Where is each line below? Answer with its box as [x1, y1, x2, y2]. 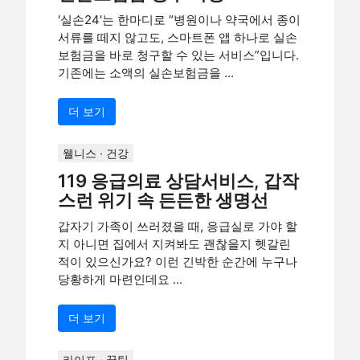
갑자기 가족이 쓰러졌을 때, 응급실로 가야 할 [58, 219, 297, 234]
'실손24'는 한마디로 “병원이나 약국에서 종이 [58, 12, 301, 27]
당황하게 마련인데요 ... [58, 272, 182, 287]
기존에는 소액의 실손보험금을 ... [58, 65, 234, 80]
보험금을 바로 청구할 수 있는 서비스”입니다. [58, 47, 299, 63]
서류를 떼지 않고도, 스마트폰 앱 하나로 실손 [58, 30, 297, 45]
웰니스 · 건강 [63, 146, 129, 160]
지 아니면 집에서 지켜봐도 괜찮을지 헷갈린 [58, 236, 291, 252]
